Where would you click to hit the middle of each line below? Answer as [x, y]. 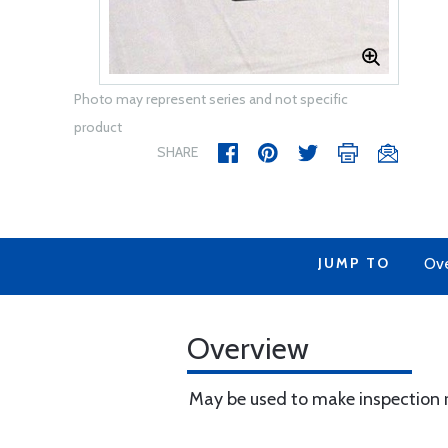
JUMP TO [354, 263]
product [98, 127]
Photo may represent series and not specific [211, 99]
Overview [248, 348]
